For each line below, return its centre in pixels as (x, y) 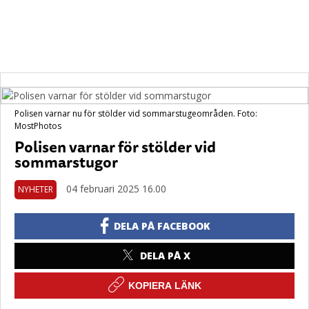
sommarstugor (66, 162)
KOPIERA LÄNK (165, 286)
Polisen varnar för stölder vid (115, 147)
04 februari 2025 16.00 (116, 189)
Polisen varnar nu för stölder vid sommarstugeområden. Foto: (136, 113)
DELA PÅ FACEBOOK (162, 226)
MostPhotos (38, 126)
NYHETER (36, 189)
